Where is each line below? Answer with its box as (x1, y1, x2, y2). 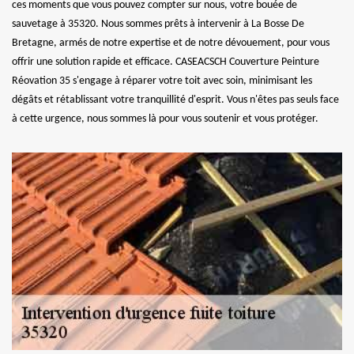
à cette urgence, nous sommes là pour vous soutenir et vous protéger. (12, 112, 318, 125)
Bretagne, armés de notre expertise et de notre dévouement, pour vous (12, 36, 330, 49)
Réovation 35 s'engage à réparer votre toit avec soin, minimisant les (12, 74, 312, 87)
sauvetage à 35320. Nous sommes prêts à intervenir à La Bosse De (12, 17, 304, 30)
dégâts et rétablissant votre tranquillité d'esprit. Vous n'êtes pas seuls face (12, 93, 339, 106)
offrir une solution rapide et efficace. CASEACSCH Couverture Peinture (12, 55, 319, 68)
